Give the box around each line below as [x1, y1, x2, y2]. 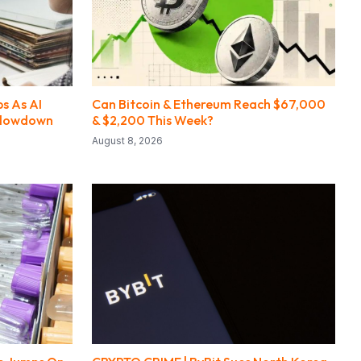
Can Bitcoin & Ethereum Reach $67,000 [92, 95, 326, 112]
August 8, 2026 [92, 134, 163, 147]
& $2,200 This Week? [92, 111, 214, 128]
